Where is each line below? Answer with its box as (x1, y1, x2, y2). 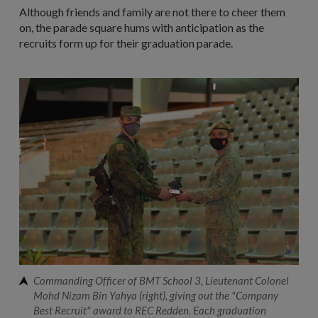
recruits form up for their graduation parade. (19, 36, 233, 50)
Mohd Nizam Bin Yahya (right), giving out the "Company (33, 288, 278, 302)
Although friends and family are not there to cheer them (19, 5, 285, 19)
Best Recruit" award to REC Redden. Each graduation (33, 303, 266, 317)
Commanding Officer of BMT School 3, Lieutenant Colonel (33, 273, 289, 287)
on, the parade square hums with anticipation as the (19, 21, 264, 35)
